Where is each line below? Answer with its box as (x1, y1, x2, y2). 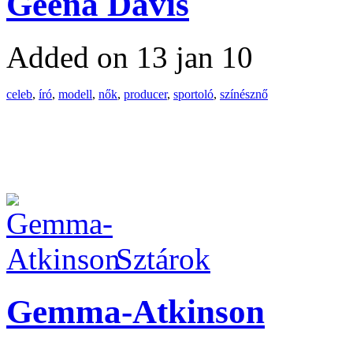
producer (124, 87, 167, 102)
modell (58, 87, 92, 102)
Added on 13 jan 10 (6, 40, 253, 75)
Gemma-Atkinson (6, 292, 265, 330)
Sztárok (116, 242, 210, 277)
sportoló (173, 87, 214, 102)
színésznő (220, 87, 268, 102)
